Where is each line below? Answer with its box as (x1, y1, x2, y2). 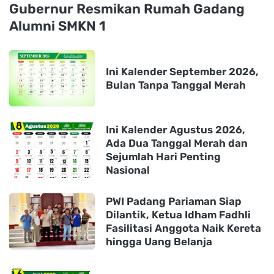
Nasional (106, 163, 150, 176)
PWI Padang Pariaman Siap (106, 194, 242, 207)
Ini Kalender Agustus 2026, (106, 123, 245, 136)
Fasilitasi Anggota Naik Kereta (106, 221, 261, 234)
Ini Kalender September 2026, (106, 65, 259, 78)
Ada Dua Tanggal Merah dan (106, 136, 248, 149)
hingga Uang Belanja (106, 235, 212, 248)
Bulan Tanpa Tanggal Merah (106, 78, 246, 91)
